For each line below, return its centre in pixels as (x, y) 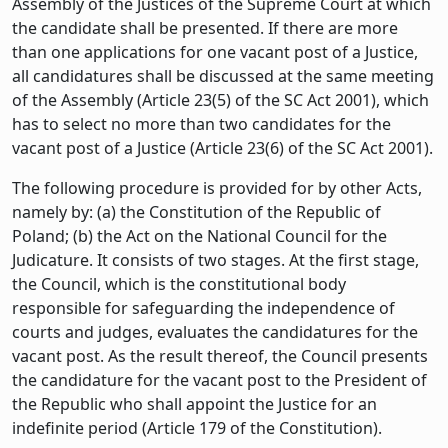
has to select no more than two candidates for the (201, 123)
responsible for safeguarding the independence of (203, 307)
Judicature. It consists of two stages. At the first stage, (215, 259)
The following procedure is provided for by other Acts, (217, 187)
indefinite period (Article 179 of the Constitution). (197, 427)
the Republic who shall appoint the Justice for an (194, 403)
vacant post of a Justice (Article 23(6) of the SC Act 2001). (222, 147)
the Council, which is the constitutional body (179, 283)
